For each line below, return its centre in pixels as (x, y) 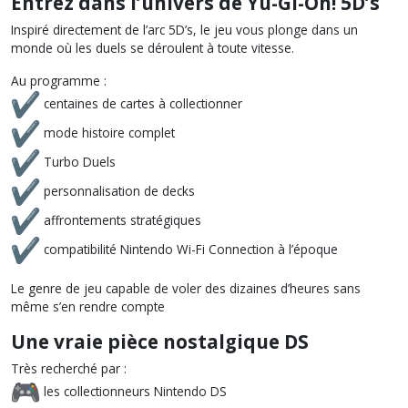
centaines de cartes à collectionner (141, 103)
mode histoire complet (107, 132)
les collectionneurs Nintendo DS (133, 391)
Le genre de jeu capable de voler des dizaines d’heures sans (186, 288)
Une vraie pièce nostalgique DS (160, 342)
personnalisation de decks (117, 190)
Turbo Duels (78, 161)
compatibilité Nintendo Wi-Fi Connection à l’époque (189, 249)
